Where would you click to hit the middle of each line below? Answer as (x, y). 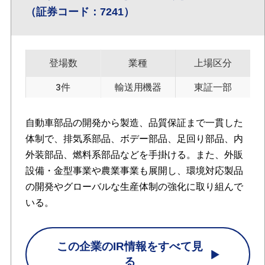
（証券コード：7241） (80, 12)
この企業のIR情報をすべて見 (130, 247)
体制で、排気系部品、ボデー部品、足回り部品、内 (134, 138)
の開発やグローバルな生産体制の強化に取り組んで (134, 186)
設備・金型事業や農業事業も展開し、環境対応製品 (134, 170)
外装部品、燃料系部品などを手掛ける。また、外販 (134, 154)
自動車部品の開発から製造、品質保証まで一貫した (134, 122)
